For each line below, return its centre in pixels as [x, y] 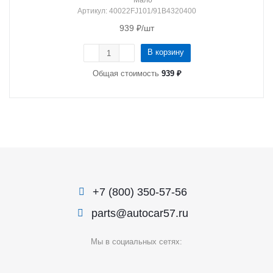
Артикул [91, 11]
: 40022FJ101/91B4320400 [151, 11]
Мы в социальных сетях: [136, 242]
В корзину [165, 52]
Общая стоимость [127, 73]
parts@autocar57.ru [140, 213]
